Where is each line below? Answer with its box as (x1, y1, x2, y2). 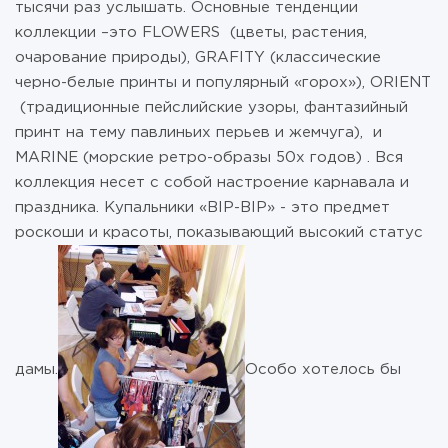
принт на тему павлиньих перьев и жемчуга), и (15, 126, 382, 139)
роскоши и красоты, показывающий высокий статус (15, 226, 423, 239)
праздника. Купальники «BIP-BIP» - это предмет (15, 201, 390, 214)
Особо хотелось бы (245, 362, 401, 376)
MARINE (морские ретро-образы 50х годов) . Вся (15, 151, 403, 164)
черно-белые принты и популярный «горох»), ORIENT (15, 76, 431, 89)
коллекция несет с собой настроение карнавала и (15, 176, 409, 189)
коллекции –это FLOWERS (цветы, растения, (15, 26, 367, 39)
